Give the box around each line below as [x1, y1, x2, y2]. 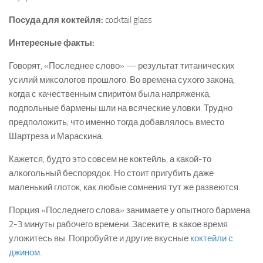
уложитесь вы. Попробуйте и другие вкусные [9, 233, 190, 244]
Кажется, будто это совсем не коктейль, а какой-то [9, 154, 211, 165]
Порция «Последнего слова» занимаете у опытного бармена [9, 205, 250, 216]
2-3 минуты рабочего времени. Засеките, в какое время [9, 219, 228, 230]
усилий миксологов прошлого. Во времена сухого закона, [9, 75, 235, 86]
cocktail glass [105, 15, 152, 26]
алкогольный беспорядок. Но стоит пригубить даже [9, 168, 214, 179]
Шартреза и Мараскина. [9, 131, 103, 142]
